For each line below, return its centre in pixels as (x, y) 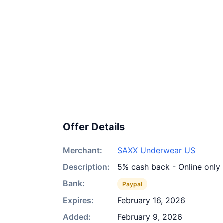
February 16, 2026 (151, 200)
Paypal (132, 184)
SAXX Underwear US (156, 150)
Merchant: (82, 150)
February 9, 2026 (150, 217)
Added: (77, 217)
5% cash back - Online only (169, 167)
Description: (86, 167)
